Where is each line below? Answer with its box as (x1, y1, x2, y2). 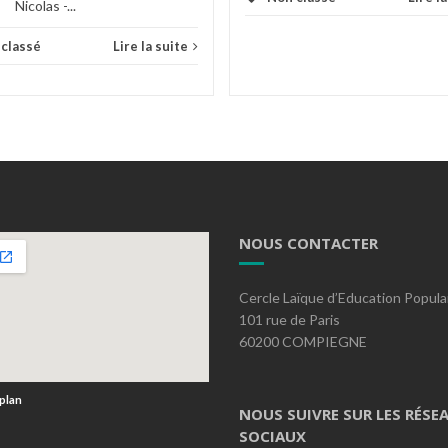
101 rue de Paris (239, 311, 340, 328)
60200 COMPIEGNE (239, 333, 367, 350)
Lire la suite (113, 38, 188, 54)
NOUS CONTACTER (239, 233, 378, 253)
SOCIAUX (239, 426, 306, 446)
